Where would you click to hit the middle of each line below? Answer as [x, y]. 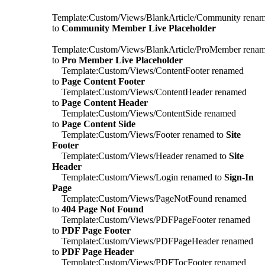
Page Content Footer [103, 81]
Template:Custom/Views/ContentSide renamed [144, 113]
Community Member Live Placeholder [139, 28]
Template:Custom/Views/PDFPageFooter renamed [151, 219]
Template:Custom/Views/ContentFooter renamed [148, 70]
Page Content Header [105, 102]
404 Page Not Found [103, 209]
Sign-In [239, 177]
